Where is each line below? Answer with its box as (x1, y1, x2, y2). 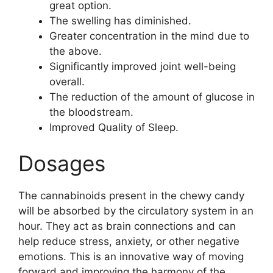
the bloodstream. (49, 105, 133, 118)
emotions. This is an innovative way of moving (18, 250, 244, 263)
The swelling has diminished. (49, 14, 191, 27)
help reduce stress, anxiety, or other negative (18, 235, 239, 247)
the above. (49, 44, 102, 57)
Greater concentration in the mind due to (49, 29, 249, 42)
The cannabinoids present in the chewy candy (18, 190, 244, 202)
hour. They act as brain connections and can (18, 220, 236, 232)
